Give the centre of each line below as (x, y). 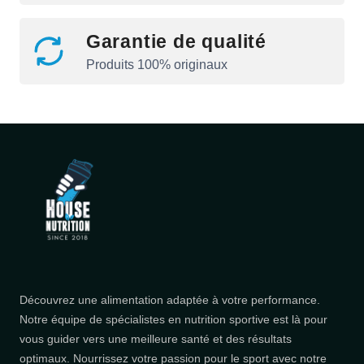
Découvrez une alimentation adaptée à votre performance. (169, 299)
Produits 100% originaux (156, 65)
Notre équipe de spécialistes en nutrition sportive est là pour (173, 319)
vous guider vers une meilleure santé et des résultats (155, 338)
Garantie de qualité (176, 42)
